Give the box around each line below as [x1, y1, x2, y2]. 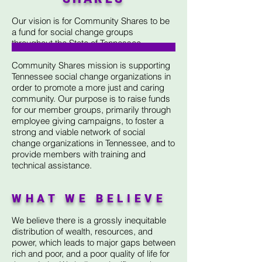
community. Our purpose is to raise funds [12, 93, 170, 104]
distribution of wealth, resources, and [12, 226, 153, 237]
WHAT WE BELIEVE [12, 192, 167, 205]
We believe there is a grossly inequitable [12, 215, 166, 226]
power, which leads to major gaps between [12, 237, 175, 248]
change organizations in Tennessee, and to [12, 137, 175, 149]
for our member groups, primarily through [12, 104, 171, 115]
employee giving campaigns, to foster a [12, 115, 164, 126]
